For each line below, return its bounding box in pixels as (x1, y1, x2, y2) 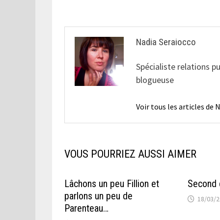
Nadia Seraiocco (136, 36, 196, 48)
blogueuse (136, 74, 174, 85)
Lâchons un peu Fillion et (64, 177, 160, 190)
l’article (64, 5, 110, 25)
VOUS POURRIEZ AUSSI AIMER (64, 147, 197, 160)
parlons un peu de (64, 190, 133, 202)
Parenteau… (64, 202, 109, 214)
